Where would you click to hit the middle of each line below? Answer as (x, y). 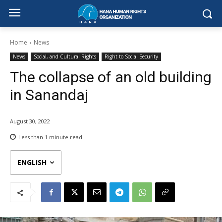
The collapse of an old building (111, 77)
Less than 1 (33, 137)
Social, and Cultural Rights (65, 56)
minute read (65, 137)
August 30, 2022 (30, 121)
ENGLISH (32, 163)
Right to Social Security (131, 56)
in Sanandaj (49, 95)
